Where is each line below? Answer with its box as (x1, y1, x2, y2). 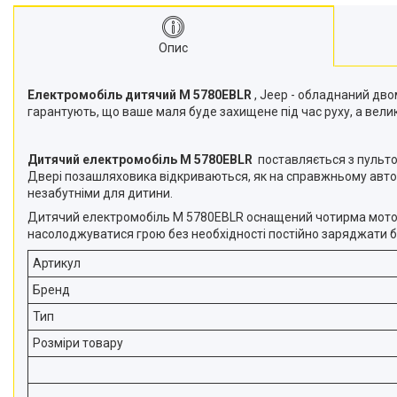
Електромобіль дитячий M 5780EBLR (27, 88, 252, 102)
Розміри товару (33, 336, 123, 350)
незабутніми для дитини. (27, 186, 173, 200)
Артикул (33, 256, 81, 270)
